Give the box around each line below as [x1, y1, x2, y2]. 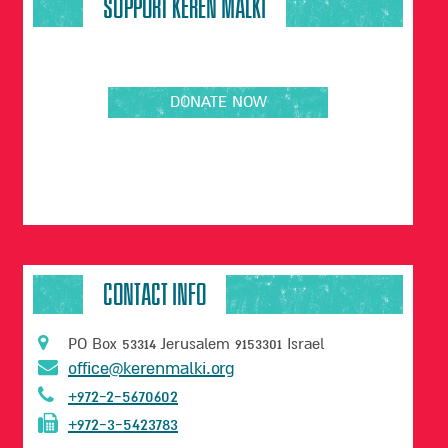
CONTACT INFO [103, 277, 206, 313]
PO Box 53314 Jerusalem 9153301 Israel [68, 334, 324, 355]
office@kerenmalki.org [68, 358, 235, 380]
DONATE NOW [169, 92, 267, 113]
